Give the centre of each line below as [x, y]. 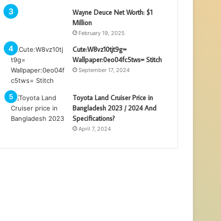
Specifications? [94, 118]
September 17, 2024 [104, 70]
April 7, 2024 [95, 129]
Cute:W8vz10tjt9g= [100, 49]
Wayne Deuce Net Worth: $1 [113, 12]
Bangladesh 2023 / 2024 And [115, 108]
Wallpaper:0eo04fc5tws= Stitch [117, 60]
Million [82, 23]
